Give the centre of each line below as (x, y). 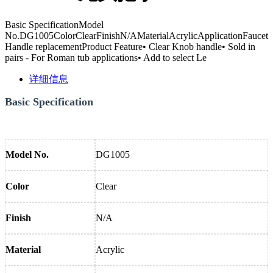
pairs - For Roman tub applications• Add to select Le (106, 58)
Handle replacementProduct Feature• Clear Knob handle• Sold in (130, 47)
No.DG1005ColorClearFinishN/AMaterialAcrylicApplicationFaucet (136, 36)
